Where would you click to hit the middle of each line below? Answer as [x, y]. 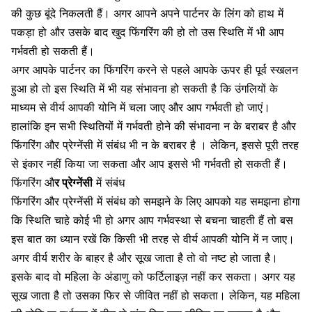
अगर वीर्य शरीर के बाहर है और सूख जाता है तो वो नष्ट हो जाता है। [145, 257]
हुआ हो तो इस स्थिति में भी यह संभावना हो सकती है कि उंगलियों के [145, 88]
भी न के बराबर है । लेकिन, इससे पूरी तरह [212, 145]
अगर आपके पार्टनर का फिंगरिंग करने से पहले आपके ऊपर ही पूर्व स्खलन [155, 69]
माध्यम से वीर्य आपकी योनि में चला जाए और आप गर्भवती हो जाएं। [141, 107]
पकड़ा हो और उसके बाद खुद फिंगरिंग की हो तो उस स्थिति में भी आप [148, 32]
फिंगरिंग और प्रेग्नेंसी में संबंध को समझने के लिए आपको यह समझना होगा [156, 201]
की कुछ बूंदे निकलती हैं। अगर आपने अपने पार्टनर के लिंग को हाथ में [147, 13]
